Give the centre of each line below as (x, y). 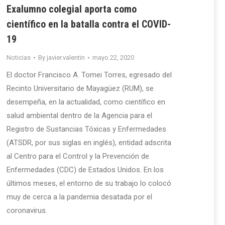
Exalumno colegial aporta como (72, 9)
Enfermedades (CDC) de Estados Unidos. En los (85, 170)
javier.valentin (66, 58)
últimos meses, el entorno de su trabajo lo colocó (89, 184)
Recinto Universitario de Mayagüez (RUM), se (80, 89)
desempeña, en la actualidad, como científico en (86, 102)
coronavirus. (27, 211)
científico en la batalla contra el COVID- (89, 24)
